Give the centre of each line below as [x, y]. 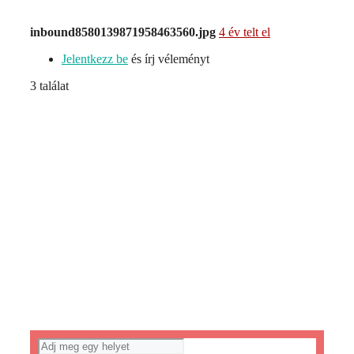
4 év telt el [245, 32]
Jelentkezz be [95, 59]
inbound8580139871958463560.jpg [123, 32]
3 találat [49, 86]
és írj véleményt [169, 59]
